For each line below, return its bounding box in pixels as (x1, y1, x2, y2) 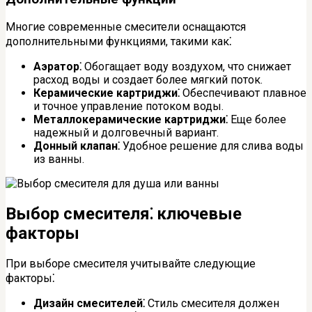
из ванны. (33, 153, 84, 166)
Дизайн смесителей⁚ (33, 296, 145, 310)
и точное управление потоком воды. (33, 100, 224, 114)
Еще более (228, 113, 286, 127)
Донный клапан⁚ (33, 139, 120, 153)
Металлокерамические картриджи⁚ (33, 113, 228, 127)
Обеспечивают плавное (180, 86, 306, 100)
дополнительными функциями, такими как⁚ (6, 35, 232, 49)
